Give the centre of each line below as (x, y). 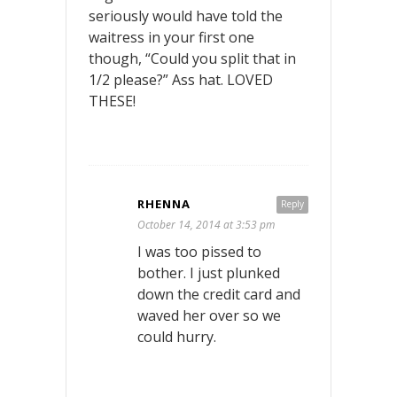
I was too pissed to (199, 251)
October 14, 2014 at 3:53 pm (206, 224)
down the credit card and (219, 294)
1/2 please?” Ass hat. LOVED (181, 79)
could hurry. (177, 336)
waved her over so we (209, 315)
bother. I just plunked (209, 272)
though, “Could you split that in (192, 58)
